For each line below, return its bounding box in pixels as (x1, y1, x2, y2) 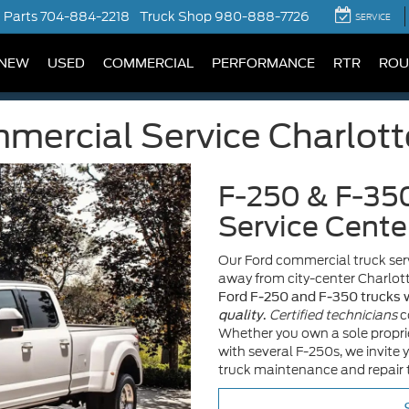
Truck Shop (140, 7, 212, 26)
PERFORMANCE (212, 56, 315, 71)
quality (218, 308, 263, 322)
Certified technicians (269, 306, 397, 324)
